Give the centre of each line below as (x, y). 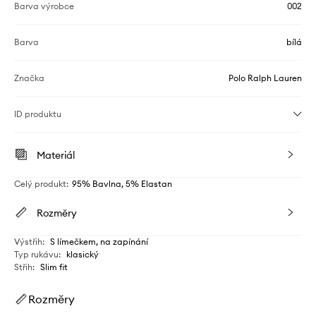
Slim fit (54, 267)
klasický (83, 255)
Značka (29, 78)
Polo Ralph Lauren (265, 78)
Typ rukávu (36, 255)
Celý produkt (40, 184)
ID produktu (38, 114)
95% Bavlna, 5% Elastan (122, 184)
